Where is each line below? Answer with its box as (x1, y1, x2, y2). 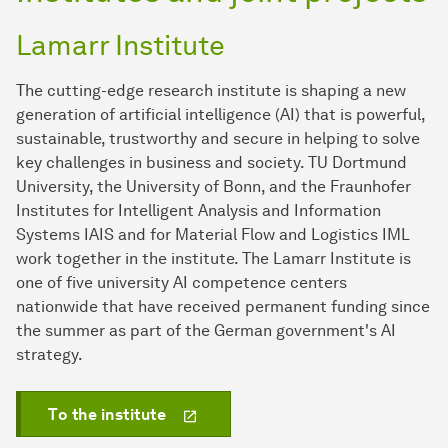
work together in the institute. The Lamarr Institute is (16, 249, 411, 269)
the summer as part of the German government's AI (16, 321, 396, 341)
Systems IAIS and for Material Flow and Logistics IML (16, 225, 410, 245)
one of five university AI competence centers (16, 273, 347, 293)
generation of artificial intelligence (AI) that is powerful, (16, 105, 425, 125)
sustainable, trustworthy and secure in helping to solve (16, 129, 420, 149)
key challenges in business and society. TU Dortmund (16, 153, 407, 173)
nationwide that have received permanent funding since (16, 297, 430, 317)
